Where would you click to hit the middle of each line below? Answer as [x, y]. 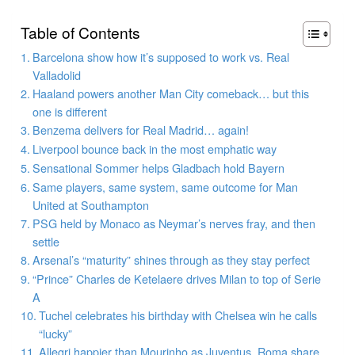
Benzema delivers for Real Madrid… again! [140, 129]
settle [46, 241]
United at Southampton [90, 204]
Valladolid [56, 74]
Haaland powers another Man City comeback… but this [170, 93]
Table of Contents [80, 32]
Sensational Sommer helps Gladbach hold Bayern [158, 167]
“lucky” [55, 333]
